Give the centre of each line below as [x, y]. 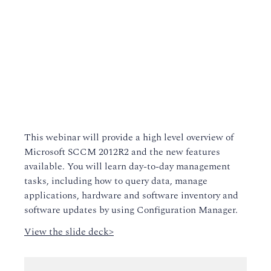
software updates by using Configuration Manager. [131, 210]
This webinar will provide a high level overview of [129, 137]
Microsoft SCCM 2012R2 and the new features [122, 152]
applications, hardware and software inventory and [131, 195]
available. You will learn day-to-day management [127, 166]
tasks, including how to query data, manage [116, 181]
